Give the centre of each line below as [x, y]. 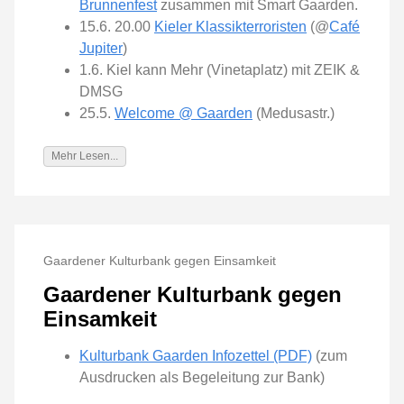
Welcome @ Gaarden [184, 114]
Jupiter [101, 49]
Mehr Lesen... [85, 156]
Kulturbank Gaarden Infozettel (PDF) [196, 356]
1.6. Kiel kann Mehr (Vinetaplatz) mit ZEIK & [220, 70]
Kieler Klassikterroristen [230, 27]
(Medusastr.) [294, 114]
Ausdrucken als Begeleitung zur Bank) [202, 378]
